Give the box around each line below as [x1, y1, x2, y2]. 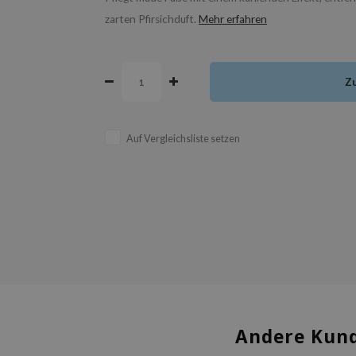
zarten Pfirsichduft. [105, 13, 199, 25]
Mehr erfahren [199, 13, 267, 25]
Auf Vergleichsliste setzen [126, 133, 240, 145]
